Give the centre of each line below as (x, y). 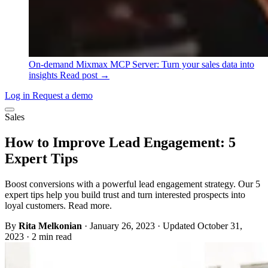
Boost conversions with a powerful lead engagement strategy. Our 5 (133, 184)
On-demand (52, 64)
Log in (19, 95)
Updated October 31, (202, 226)
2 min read (52, 236)
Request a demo (63, 95)
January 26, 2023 (122, 226)
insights (44, 75)
